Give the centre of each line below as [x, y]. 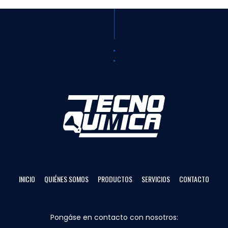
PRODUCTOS [115, 179]
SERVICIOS [156, 179]
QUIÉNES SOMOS [66, 179]
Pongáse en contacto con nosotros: [114, 217]
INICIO [27, 179]
